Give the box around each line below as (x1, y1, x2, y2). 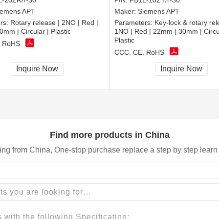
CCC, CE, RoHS (114, 48, 164, 56)
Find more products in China (49, 130, 170, 140)
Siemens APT (138, 7, 179, 16)
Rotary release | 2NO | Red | (10, 19, 98, 27)
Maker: (114, 7, 138, 16)
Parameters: (114, 19, 154, 27)
